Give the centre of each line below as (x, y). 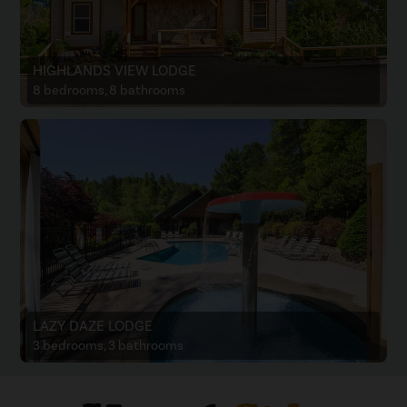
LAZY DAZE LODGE (93, 327)
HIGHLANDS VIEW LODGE (115, 70)
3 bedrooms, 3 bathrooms (109, 346)
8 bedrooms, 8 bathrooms (109, 90)
